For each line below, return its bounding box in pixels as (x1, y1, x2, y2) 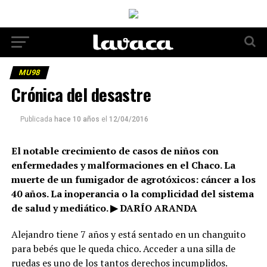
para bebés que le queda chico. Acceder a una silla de (11, 242, 235, 255)
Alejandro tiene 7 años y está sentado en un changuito (11, 228, 246, 241)
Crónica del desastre (11, 82, 151, 107)
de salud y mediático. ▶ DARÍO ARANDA (11, 201, 197, 215)
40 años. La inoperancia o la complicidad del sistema (11, 187, 254, 200)
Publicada (20, 115, 52, 123)
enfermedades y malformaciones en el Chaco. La (11, 159, 235, 172)
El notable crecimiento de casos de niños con (11, 144, 219, 157)
